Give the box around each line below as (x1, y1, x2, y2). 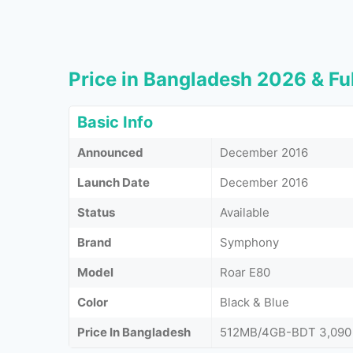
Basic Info (77, 112, 153, 132)
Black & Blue (220, 294, 289, 310)
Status (77, 204, 115, 220)
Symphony (220, 234, 279, 250)
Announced (77, 144, 143, 160)
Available (220, 204, 269, 220)
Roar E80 (220, 264, 270, 280)
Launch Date (77, 174, 150, 190)
